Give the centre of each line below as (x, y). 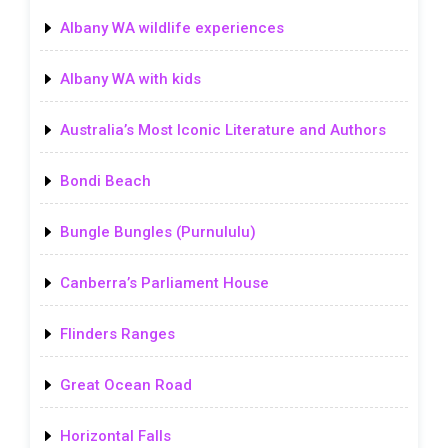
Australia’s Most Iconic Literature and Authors (223, 129)
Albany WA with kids (130, 78)
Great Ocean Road (126, 384)
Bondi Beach (105, 180)
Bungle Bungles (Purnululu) (158, 231)
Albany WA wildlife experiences (172, 27)
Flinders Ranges (117, 333)
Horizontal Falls (115, 435)
